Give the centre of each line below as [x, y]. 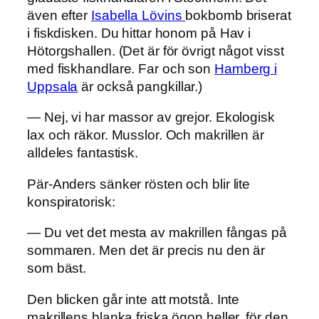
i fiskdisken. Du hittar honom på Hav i [139, 33]
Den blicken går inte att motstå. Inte [134, 299]
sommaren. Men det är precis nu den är [146, 251]
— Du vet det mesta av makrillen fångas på [157, 233]
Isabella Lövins [138, 15]
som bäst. [57, 268]
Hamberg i [246, 68]
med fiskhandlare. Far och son [121, 68]
